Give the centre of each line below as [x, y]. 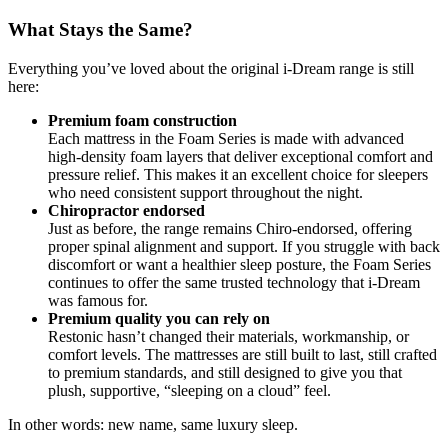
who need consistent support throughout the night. [205, 192]
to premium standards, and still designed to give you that [225, 372]
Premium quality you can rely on [159, 318]
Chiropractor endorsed [126, 210]
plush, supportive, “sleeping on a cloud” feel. [189, 390]
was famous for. [98, 300]
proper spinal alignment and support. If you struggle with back [244, 246]
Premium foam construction [142, 120]
